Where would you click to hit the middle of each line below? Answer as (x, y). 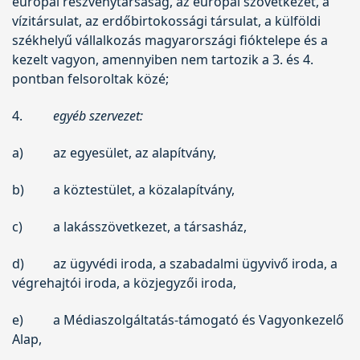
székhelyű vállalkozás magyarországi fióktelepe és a (170, 40)
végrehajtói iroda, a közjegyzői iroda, (124, 282)
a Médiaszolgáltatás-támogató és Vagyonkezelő (198, 319)
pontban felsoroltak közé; (90, 78)
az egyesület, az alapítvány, (134, 152)
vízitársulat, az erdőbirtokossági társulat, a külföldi (166, 20)
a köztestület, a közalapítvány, (143, 189)
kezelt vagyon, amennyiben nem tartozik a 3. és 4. (163, 59)
